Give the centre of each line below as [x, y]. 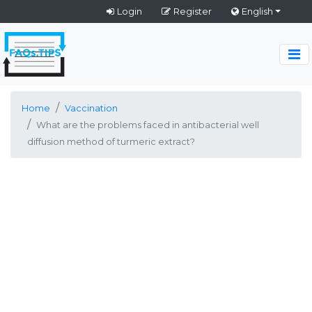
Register [192, 11]
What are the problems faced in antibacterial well [148, 125]
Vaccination [91, 108]
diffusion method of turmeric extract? [111, 142]
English [257, 11]
